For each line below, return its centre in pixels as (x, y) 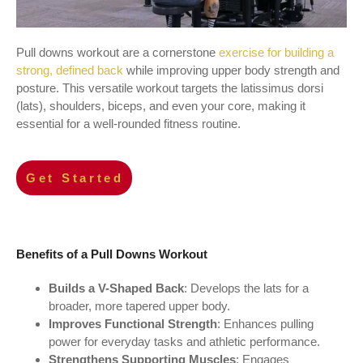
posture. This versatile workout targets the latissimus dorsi (170, 88)
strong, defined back (70, 70)
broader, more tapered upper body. (139, 306)
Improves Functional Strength (133, 324)
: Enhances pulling (265, 324)
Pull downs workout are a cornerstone (117, 52)
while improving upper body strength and (231, 70)
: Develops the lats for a (246, 288)
